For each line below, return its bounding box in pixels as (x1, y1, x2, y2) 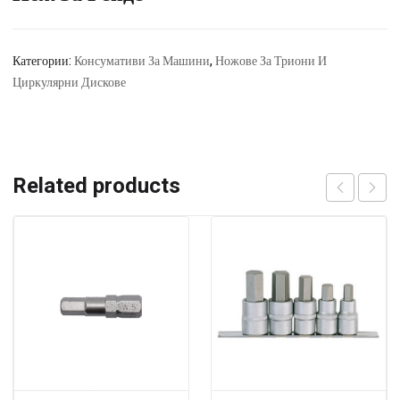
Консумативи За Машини (74, 51, 210, 71)
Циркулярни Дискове (12, 72, 126, 92)
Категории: (12, 51, 74, 71)
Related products (12, 170, 180, 202)
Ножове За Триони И (215, 51, 327, 71)
